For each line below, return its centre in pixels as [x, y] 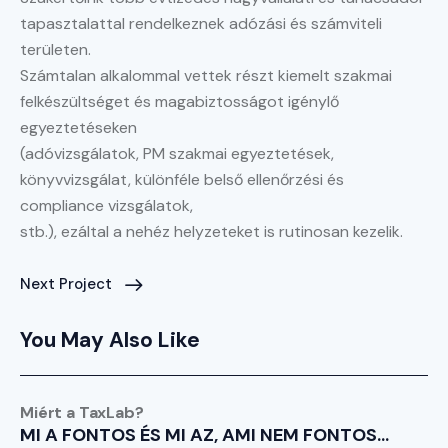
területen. [55, 49]
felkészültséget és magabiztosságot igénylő [179, 101]
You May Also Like [110, 340]
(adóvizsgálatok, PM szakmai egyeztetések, [177, 153]
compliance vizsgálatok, [106, 205]
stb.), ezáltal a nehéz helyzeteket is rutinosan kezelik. [211, 231]
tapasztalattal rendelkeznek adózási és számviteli [201, 23]
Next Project [66, 284]
